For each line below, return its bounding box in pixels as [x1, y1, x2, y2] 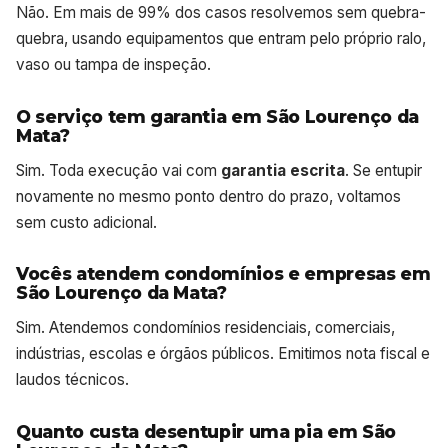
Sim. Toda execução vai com [16, 160, 221, 180]
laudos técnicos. [16, 370, 129, 390]
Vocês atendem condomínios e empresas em [16, 263, 431, 285]
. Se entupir [345, 160, 422, 180]
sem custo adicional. [16, 212, 157, 232]
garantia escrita [221, 160, 345, 180]
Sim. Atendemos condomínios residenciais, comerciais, [16, 318, 395, 338]
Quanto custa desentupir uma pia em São [16, 420, 396, 442]
